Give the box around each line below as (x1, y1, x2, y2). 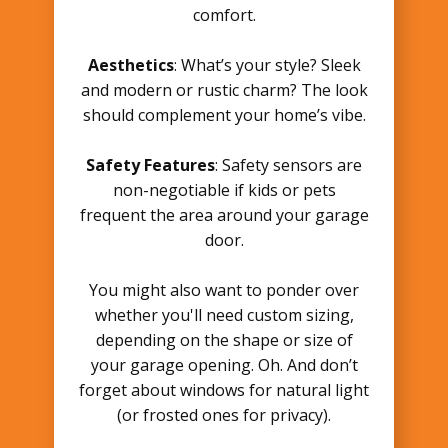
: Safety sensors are (215, 154, 362, 176)
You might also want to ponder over (89, 279, 359, 301)
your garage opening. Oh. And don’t (90, 354, 358, 376)
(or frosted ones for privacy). (117, 404, 331, 426)
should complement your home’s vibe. (82, 104, 366, 126)
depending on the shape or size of (95, 329, 353, 351)
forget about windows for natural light (79, 379, 369, 401)
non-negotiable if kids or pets (112, 179, 336, 201)
